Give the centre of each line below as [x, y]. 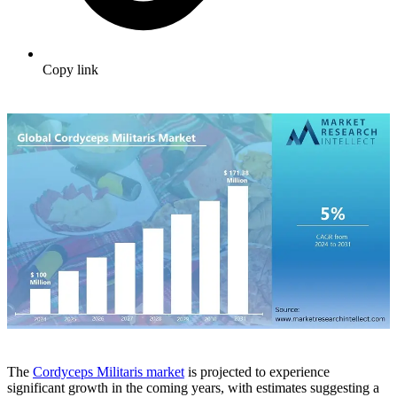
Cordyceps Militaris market [109, 372]
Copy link [70, 70]
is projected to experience [257, 372]
